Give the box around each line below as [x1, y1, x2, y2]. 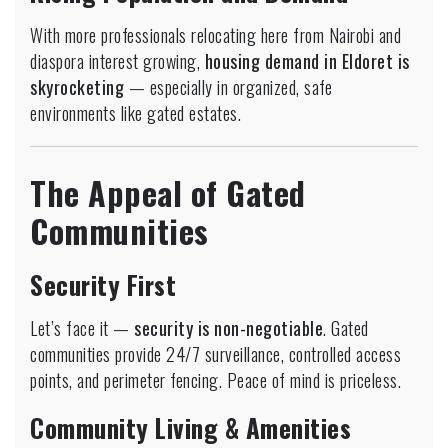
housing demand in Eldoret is [204, 47, 410, 74]
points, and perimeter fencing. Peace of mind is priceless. [30, 366, 401, 393]
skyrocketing [30, 73, 124, 100]
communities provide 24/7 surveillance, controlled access [30, 340, 401, 367]
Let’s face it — [30, 314, 134, 341]
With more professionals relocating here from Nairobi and [30, 21, 401, 48]
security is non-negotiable [134, 314, 323, 341]
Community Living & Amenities [30, 408, 351, 446]
